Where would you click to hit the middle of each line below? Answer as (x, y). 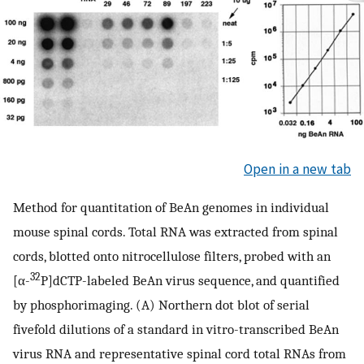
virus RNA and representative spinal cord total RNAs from (180, 354)
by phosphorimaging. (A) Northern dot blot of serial (161, 305)
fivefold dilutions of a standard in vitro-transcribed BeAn (176, 329)
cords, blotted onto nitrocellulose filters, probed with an (172, 256)
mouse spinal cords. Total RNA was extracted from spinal (175, 232)
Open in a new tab (297, 169)
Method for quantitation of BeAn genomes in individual (171, 208)
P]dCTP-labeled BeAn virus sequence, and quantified (190, 281)
